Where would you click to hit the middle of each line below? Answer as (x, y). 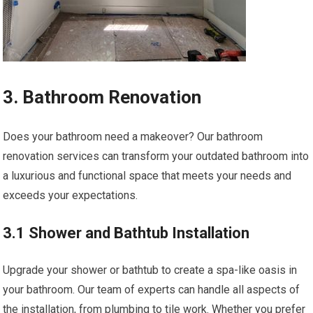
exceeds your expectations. (71, 196)
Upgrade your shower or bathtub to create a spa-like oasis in (150, 270)
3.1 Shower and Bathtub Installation (126, 233)
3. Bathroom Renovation (102, 97)
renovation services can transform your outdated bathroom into (156, 156)
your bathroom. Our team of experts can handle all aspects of (152, 290)
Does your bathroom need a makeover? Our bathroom (133, 137)
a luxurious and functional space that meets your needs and (147, 176)
